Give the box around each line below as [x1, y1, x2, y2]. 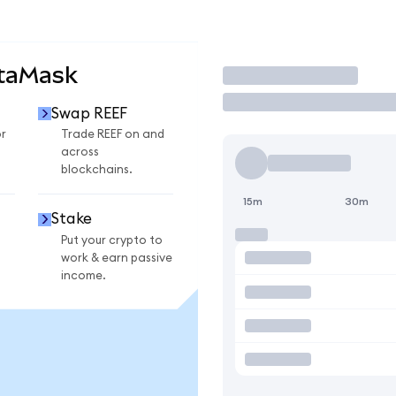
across [61, 146, 99, 159]
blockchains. [61, 164, 133, 177]
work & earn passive [61, 251, 172, 264]
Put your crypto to [61, 233, 163, 247]
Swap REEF [50, 105, 127, 121]
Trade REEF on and [61, 128, 164, 141]
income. [61, 269, 106, 282]
